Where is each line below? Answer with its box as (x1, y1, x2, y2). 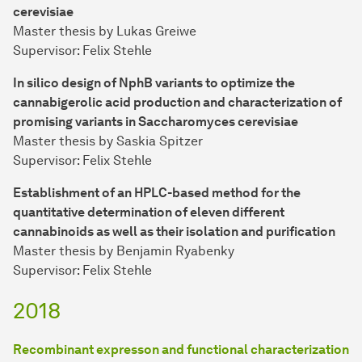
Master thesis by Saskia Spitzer (13, 133, 203, 149)
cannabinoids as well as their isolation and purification (13, 224, 335, 240)
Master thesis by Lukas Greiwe (13, 23, 196, 40)
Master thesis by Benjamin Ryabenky (13, 243, 234, 259)
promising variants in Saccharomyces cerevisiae (13, 114, 298, 130)
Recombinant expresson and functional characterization (13, 342, 349, 358)
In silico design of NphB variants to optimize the (13, 75, 295, 91)
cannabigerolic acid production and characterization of (13, 95, 342, 111)
